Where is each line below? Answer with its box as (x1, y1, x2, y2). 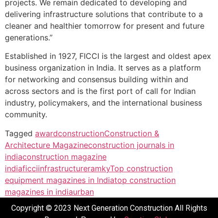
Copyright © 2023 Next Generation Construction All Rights (11, 203, 207, 213)
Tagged (5, 128, 35, 138)
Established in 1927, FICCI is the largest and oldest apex (5, 51, 211, 61)
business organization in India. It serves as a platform (5, 63, 201, 73)
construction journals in (88, 140, 174, 150)
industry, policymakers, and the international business (5, 98, 202, 108)
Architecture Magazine (5, 140, 88, 150)
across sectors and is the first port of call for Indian (5, 86, 196, 96)
